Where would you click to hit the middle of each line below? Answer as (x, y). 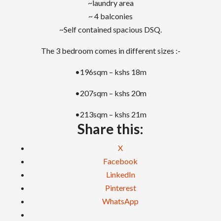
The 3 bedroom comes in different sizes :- (110, 51)
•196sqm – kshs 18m (110, 72)
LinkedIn (120, 174)
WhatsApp (120, 201)
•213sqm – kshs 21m (110, 114)
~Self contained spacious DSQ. (110, 29)
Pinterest (120, 188)
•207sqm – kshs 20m (110, 93)
